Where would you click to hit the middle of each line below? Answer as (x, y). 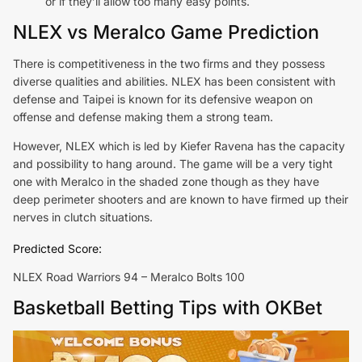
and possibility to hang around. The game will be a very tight (173, 163)
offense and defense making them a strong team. (143, 116)
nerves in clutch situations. (83, 217)
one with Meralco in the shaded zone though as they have (166, 181)
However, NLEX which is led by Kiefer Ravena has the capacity (179, 145)
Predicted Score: (57, 248)
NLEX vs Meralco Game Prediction (166, 32)
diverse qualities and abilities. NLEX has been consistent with (174, 81)
